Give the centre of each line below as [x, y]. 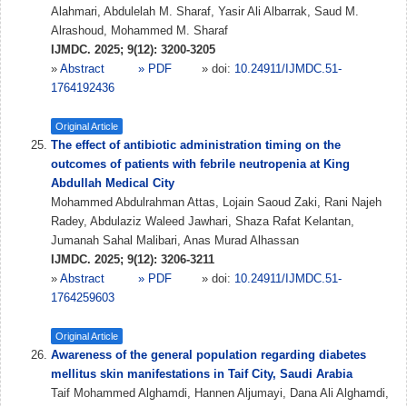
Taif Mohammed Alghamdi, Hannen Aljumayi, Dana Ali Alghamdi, [220, 393]
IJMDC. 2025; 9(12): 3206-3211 [133, 259]
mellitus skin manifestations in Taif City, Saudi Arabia [202, 374]
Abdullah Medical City [113, 183]
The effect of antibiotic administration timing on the [196, 145]
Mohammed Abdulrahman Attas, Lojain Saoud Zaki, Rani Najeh [216, 202]
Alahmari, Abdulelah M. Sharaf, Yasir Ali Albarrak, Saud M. [205, 11]
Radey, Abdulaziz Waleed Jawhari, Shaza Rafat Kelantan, [203, 221]
